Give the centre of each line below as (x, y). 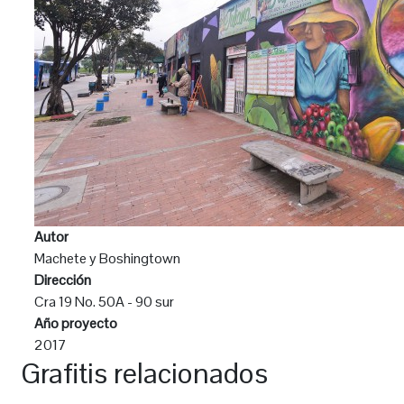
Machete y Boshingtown (107, 258)
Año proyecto (76, 323)
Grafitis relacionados (144, 373)
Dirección (63, 280)
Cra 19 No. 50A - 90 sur (104, 302)
